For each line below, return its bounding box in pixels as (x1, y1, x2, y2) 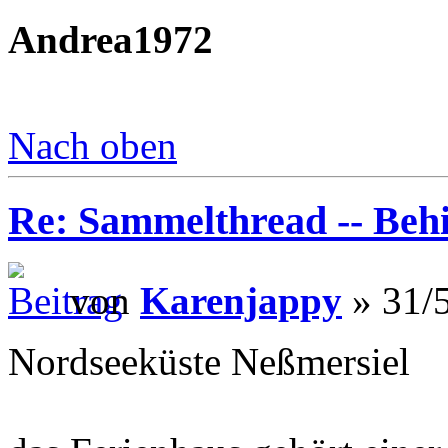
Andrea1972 (8, 17, 213, 61)
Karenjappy (140, 279, 342, 323)
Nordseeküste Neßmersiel (8, 340, 410, 384)
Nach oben (8, 123, 177, 167)
